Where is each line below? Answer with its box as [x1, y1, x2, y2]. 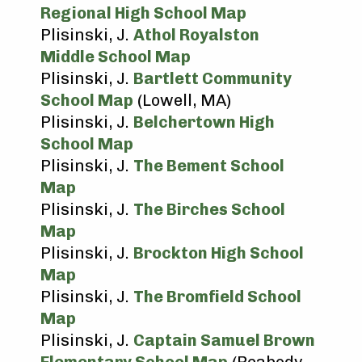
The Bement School [133, 156, 284, 175]
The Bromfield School [133, 287, 301, 306]
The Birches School [133, 200, 285, 219]
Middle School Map [40, 47, 191, 66]
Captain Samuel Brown [133, 330, 315, 350]
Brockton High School [133, 243, 304, 263]
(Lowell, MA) [133, 90, 231, 110]
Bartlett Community [133, 69, 292, 88]
